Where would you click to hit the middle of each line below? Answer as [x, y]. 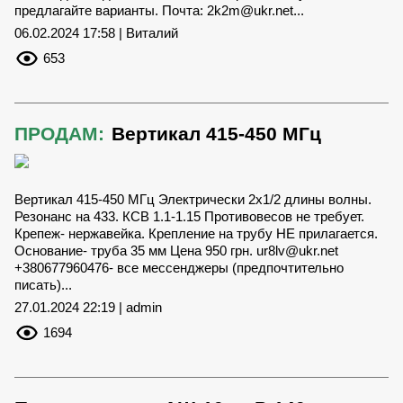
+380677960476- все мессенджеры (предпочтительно [179, 268]
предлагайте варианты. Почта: [111, 10]
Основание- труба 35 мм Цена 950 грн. [135, 251]
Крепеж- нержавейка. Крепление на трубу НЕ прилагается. [196, 233]
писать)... [43, 285]
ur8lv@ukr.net [297, 251]
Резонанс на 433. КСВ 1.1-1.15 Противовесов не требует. [189, 216]
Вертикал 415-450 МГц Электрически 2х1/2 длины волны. [193, 199]
